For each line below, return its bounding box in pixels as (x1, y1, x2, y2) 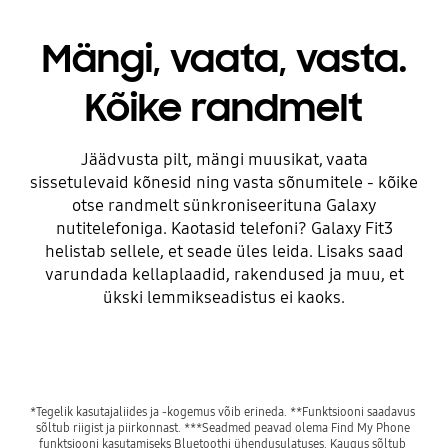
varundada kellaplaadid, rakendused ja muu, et (44, 264, 404, 286)
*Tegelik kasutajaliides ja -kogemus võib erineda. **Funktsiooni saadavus (30, 403, 415, 419)
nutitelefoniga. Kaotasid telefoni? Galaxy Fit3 (55, 218, 393, 240)
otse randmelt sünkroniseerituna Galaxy (71, 195, 377, 217)
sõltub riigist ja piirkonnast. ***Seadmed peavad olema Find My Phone (35, 419, 410, 435)
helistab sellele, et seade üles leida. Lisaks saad (44, 241, 404, 263)
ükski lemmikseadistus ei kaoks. (103, 287, 345, 309)
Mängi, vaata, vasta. (41, 35, 407, 84)
